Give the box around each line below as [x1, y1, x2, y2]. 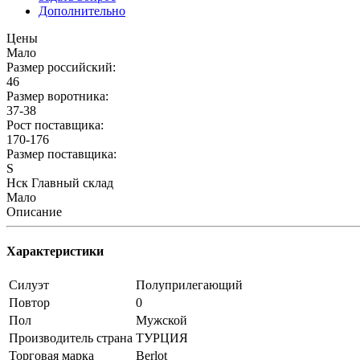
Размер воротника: [6, 88, 108, 103]
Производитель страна [9, 331, 133, 346]
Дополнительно [39, 3, 125, 18]
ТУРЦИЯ [136, 331, 188, 346]
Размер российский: [6, 59, 116, 74]
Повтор [9, 296, 50, 310]
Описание [6, 204, 62, 219]
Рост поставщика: [6, 117, 104, 132]
